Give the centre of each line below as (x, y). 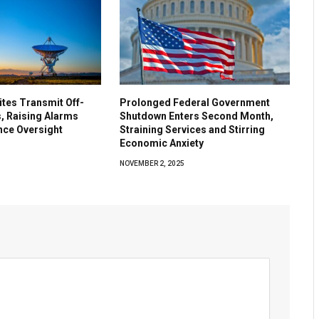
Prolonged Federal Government (195, 102)
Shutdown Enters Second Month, (197, 116)
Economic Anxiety (162, 143)
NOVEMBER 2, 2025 (152, 163)
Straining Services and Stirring (193, 129)
